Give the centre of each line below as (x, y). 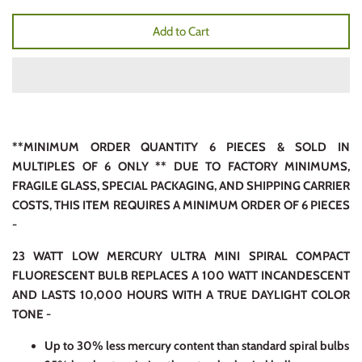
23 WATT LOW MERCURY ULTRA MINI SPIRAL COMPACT (181, 257)
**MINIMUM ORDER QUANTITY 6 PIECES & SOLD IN (181, 147)
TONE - (32, 315)
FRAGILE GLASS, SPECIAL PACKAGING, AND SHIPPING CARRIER (181, 186)
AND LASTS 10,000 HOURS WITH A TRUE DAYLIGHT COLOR (181, 295)
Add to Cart (181, 31)
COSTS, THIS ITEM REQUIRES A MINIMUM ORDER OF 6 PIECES (181, 206)
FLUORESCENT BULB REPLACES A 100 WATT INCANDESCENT (181, 276)
